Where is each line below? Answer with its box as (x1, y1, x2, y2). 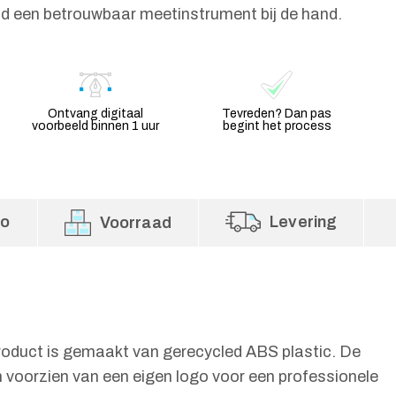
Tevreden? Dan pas (222, 107, 332, 120)
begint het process (222, 119, 331, 133)
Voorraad (99, 214, 171, 232)
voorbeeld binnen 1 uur (31, 119, 159, 133)
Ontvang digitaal (47, 107, 143, 120)
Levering (269, 213, 338, 231)
